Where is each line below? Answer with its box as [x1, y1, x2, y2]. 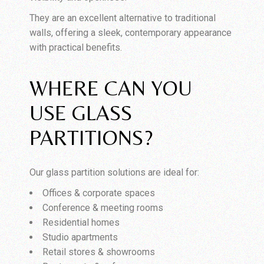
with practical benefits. [29, 41, 123, 53]
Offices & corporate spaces [42, 187, 156, 199]
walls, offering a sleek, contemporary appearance [29, 27, 232, 38]
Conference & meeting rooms [42, 202, 164, 213]
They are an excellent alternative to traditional [29, 12, 216, 24]
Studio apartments [42, 231, 118, 243]
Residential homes [42, 216, 120, 228]
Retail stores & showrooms [42, 246, 156, 258]
